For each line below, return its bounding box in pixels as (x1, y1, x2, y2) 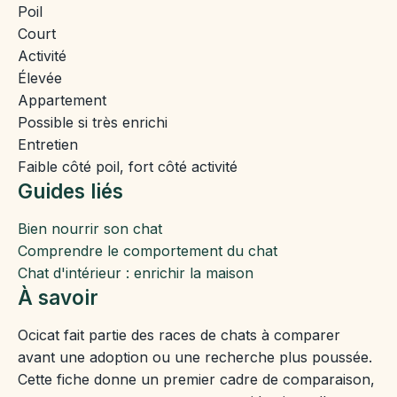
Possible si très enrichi (18, 113, 167, 131)
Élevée (18, 68, 62, 87)
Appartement (18, 90, 106, 109)
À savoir (18, 284, 98, 309)
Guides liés (18, 178, 123, 203)
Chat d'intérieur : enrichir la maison (18, 263, 253, 282)
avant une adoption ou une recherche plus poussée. (18, 347, 372, 366)
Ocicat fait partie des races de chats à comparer (18, 325, 340, 344)
